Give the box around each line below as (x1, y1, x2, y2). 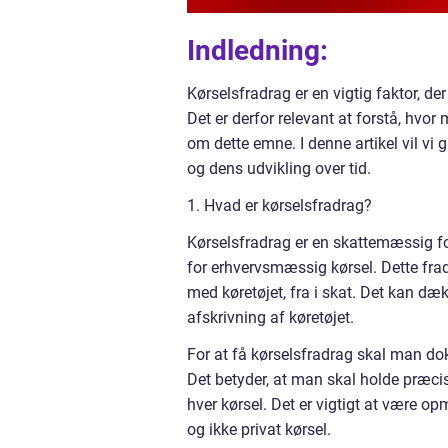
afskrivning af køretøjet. (187, 308, 354, 327)
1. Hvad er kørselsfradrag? (187, 196, 372, 215)
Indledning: (187, 34, 328, 67)
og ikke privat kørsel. (187, 420, 331, 439)
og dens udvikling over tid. (187, 159, 371, 178)
